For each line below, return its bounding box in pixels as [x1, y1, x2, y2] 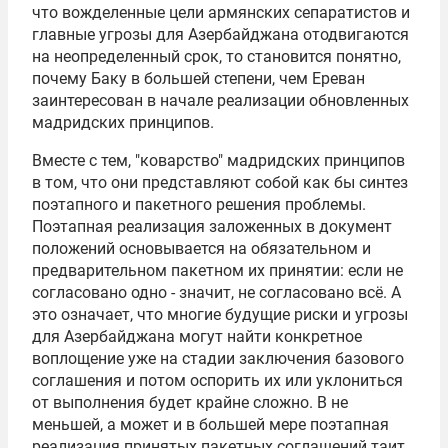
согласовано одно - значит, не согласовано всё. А [32, 283, 401, 302]
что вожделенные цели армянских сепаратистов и [32, 3, 410, 22]
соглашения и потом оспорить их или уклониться [32, 371, 403, 390]
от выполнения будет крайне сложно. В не [32, 393, 348, 412]
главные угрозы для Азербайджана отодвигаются [32, 25, 409, 44]
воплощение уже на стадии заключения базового [32, 349, 404, 368]
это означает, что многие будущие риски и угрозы [32, 305, 408, 324]
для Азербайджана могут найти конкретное [32, 327, 362, 346]
